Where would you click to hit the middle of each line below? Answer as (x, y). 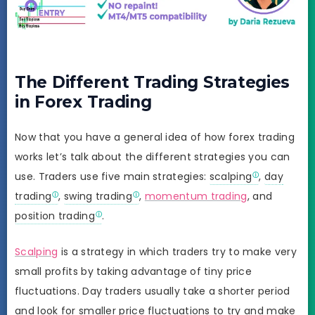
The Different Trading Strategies (153, 83)
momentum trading (196, 196)
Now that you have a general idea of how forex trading (155, 137)
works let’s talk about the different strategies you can (153, 156)
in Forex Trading (83, 102)
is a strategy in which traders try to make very (177, 252)
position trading (55, 216)
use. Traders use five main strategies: (112, 176)
